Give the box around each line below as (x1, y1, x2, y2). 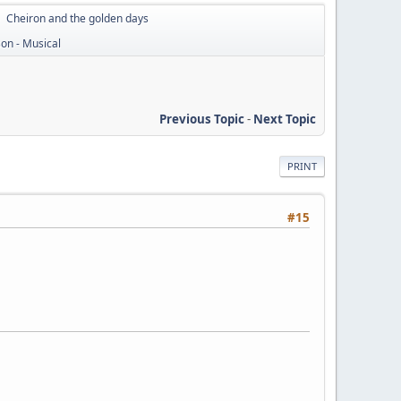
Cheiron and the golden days (6, 11, 149, 26)
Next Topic (253, 110, 316, 127)
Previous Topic (159, 110, 244, 127)
